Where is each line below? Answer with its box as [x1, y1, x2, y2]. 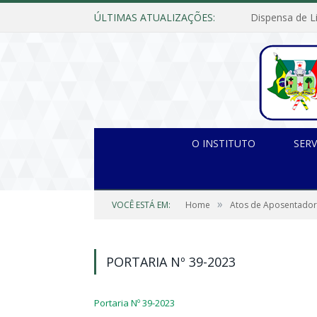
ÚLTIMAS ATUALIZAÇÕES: [94, 11, 215, 24]
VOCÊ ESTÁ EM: [112, 199, 171, 211]
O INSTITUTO [192, 137, 255, 150]
